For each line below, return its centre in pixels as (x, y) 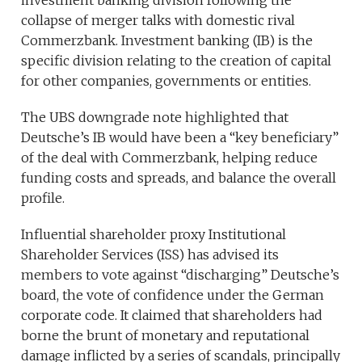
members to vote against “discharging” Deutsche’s (181, 275)
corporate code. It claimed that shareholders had (172, 316)
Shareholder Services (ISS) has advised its (150, 255)
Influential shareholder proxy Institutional (154, 235)
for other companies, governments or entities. (166, 81)
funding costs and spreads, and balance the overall (179, 178)
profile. (43, 198)
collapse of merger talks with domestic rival (158, 21)
